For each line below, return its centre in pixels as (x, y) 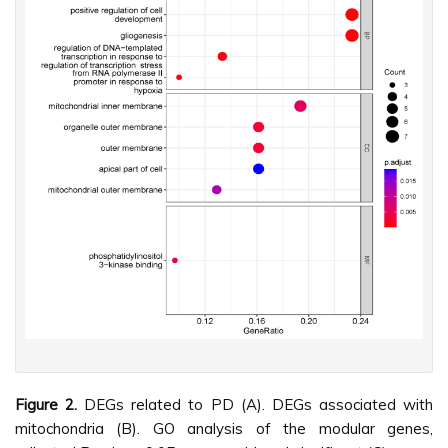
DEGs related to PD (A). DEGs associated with (255, 404)
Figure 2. (46, 404)
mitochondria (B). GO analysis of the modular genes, (224, 428)
